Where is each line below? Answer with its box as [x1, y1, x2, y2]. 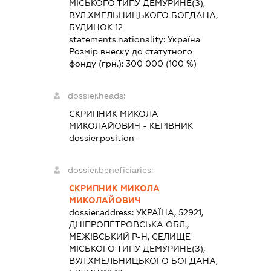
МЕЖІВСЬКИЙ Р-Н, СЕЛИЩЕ [68, 232, 191, 242]
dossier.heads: [67, 91, 125, 101]
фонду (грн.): [68, 59, 126, 69]
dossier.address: [68, 207, 136, 218]
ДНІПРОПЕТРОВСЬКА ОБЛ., [68, 220, 189, 230]
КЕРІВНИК [149, 121, 193, 131]
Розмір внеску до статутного [68, 47, 192, 57]
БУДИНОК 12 [68, 22, 123, 33]
